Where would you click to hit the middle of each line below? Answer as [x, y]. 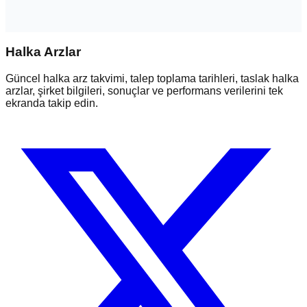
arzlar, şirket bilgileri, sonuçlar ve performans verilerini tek [144, 90]
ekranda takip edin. [52, 103]
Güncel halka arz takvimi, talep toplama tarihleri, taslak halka [152, 78]
